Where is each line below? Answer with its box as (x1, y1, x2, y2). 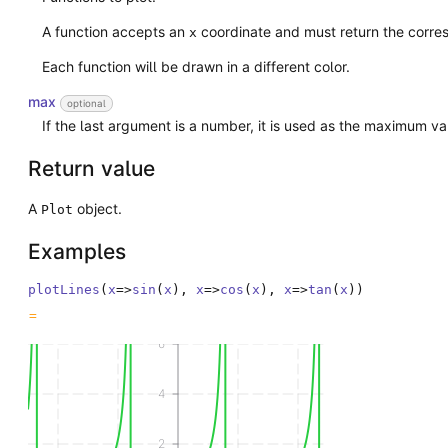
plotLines (28, 282, 100, 298)
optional (67, 97, 106, 109)
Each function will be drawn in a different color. (42, 57, 350, 75)
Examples (28, 239, 126, 265)
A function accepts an (42, 22, 189, 40)
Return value (28, 156, 155, 182)
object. (73, 200, 122, 218)
